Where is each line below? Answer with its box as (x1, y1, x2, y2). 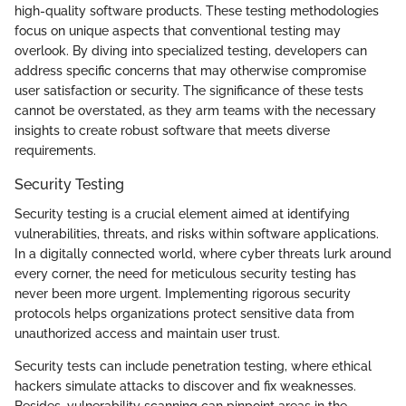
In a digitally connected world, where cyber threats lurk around (14, 246, 391, 261)
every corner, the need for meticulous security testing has (14, 266, 356, 281)
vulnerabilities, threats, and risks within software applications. (14, 226, 379, 241)
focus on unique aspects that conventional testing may (14, 24, 341, 39)
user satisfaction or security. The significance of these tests (14, 83, 363, 99)
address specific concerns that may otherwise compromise (14, 63, 366, 79)
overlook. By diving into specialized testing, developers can (14, 43, 367, 59)
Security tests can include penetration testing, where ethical (14, 358, 372, 373)
